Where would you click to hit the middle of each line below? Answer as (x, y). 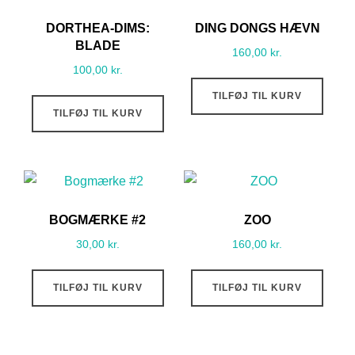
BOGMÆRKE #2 (98, 220)
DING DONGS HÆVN (257, 29)
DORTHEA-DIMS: (97, 29)
